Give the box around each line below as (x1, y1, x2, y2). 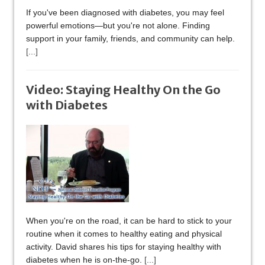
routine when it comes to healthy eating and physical (26, 229, 222, 239)
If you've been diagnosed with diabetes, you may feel (26, 8, 224, 18)
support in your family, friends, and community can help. (26, 34, 235, 44)
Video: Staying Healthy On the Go (26, 82, 221, 98)
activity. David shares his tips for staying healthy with (26, 242, 221, 252)
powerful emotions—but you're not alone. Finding (26, 21, 210, 31)
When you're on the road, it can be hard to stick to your (26, 216, 232, 226)
